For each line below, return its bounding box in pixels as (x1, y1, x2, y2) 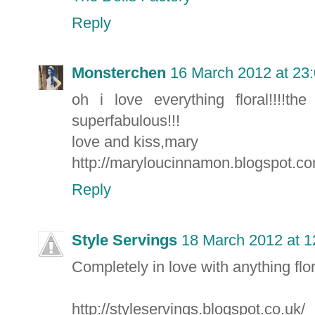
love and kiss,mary (72, 133, 198, 151)
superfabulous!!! (72, 112, 180, 130)
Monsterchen (72, 64, 166, 82)
